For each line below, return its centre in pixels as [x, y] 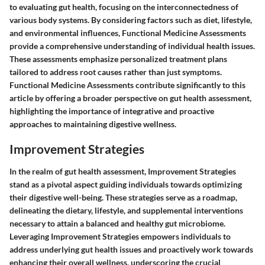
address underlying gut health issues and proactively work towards [131, 249]
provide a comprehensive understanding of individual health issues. [132, 46]
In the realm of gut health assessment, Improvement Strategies [123, 171]
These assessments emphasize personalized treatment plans [118, 59]
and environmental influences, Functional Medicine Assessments [128, 33]
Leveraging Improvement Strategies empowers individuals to [120, 236]
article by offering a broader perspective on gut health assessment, [130, 98]
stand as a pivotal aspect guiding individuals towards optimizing [126, 184]
